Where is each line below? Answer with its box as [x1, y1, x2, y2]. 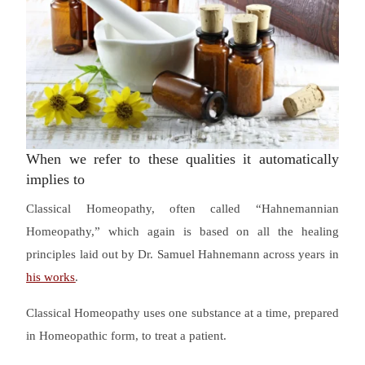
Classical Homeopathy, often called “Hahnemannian [26, 201, 339, 215]
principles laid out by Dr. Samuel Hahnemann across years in [26, 247, 339, 261]
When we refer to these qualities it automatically [26, 150, 339, 167]
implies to [26, 170, 86, 187]
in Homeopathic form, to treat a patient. [26, 329, 227, 343]
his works [26, 270, 76, 284]
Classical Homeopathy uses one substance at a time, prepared [26, 306, 339, 320]
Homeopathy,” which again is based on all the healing [26, 224, 339, 238]
